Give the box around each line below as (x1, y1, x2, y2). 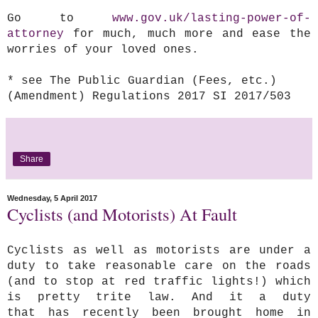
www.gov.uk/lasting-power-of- (112, 11, 311, 25)
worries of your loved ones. (7, 43, 199, 56)
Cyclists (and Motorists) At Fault (7, 202, 237, 226)
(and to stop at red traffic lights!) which (7, 275, 311, 289)
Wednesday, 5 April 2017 (7, 193, 97, 202)
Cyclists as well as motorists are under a (7, 244, 311, 258)
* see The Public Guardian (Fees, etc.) (7, 74, 277, 87)
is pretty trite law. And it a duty (7, 291, 311, 305)
